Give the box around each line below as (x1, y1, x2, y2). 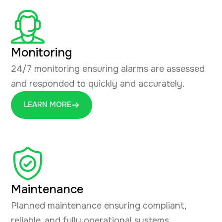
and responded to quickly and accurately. (11, 78, 184, 89)
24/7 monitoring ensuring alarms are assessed (11, 63, 205, 74)
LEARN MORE (24, 100, 71, 110)
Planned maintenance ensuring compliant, (11, 200, 186, 211)
